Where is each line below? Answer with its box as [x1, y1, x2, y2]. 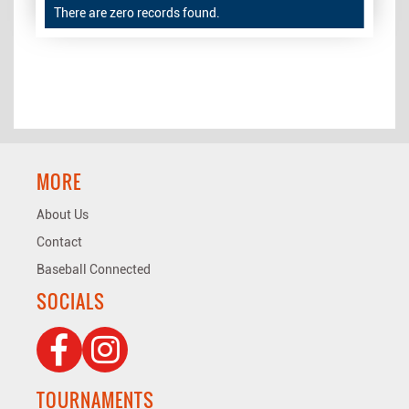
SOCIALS [37, 288, 105, 316]
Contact [37, 235, 82, 250]
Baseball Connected [37, 262, 151, 278]
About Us [37, 207, 89, 223]
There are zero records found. [54, 5, 220, 21]
